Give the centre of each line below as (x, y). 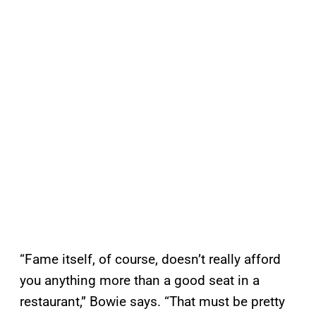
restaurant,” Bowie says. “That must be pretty (152, 302)
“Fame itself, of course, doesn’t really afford (150, 260)
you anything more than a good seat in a (140, 281)
